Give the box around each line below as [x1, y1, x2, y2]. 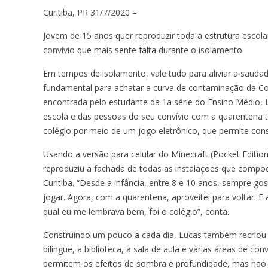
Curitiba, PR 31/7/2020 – [43, 7, 137, 18]
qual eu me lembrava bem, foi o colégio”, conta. [43, 206, 229, 217]
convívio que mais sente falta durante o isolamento [43, 44, 242, 56]
